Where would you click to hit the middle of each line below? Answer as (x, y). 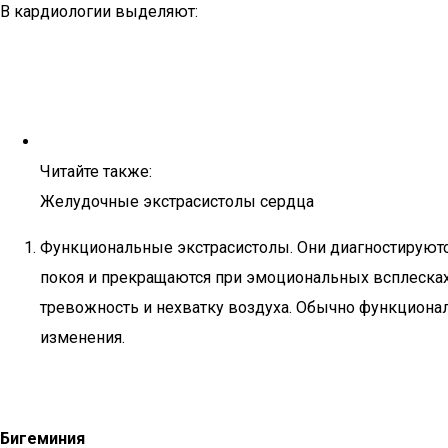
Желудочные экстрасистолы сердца (177, 201)
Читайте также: (96, 171)
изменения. (82, 337)
